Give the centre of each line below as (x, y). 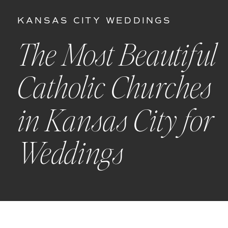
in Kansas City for (115, 122)
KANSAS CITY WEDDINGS (94, 21)
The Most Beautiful (117, 56)
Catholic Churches (114, 89)
